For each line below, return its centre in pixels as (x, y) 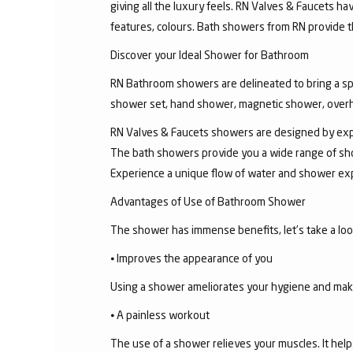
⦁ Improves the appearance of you (193, 258)
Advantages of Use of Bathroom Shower (208, 201)
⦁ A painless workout (160, 314)
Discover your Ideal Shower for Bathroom (210, 54)
